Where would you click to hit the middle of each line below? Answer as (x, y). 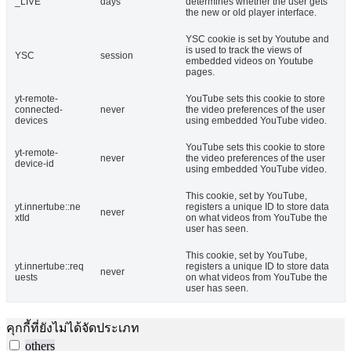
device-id (34, 164)
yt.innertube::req (49, 267)
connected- (39, 110)
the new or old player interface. (251, 13)
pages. (200, 72)
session (117, 56)
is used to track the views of (244, 51)
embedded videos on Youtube (250, 62)
